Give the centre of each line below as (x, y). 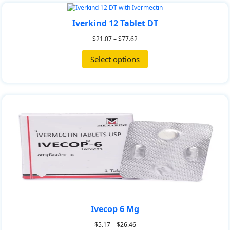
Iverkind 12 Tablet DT (115, 23)
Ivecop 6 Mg (115, 209)
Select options (115, 59)
